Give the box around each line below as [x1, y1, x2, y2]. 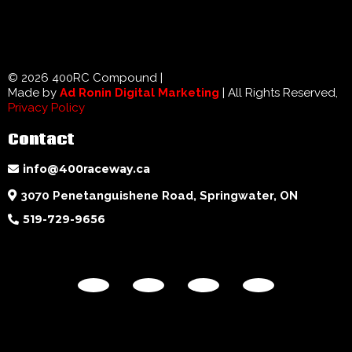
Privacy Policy [8, 100, 85, 115]
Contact [8, 129, 75, 150]
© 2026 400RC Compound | [8, 70, 163, 85]
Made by [8, 85, 60, 100]
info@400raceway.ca [23, 161, 150, 176]
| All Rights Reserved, [219, 85, 338, 100]
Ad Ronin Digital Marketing [60, 85, 219, 100]
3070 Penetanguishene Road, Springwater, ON [20, 188, 298, 203]
